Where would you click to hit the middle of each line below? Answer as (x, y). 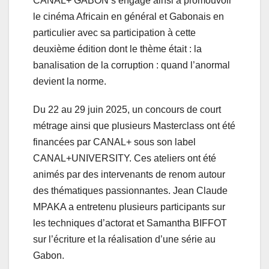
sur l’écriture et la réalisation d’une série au (124, 239)
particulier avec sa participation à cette (114, 32)
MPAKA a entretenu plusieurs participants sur (129, 207)
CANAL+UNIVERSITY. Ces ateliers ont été (125, 158)
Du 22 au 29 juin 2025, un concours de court (127, 109)
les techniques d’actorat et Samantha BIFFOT (130, 223)
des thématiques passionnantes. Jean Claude (130, 190)
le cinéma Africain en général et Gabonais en (128, 16)
